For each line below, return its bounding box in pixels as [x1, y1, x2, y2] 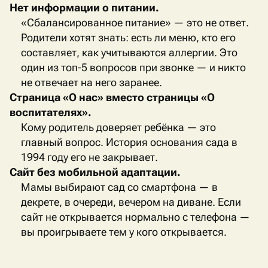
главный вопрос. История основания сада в [20, 136, 237, 149]
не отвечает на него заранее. [20, 76, 162, 89]
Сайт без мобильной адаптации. [10, 166, 181, 179]
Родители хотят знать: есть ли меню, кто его [20, 31, 236, 44]
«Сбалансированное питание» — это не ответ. [20, 16, 249, 29]
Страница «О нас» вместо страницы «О [10, 91, 215, 104]
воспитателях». [10, 106, 92, 119]
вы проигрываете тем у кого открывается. [20, 226, 227, 239]
